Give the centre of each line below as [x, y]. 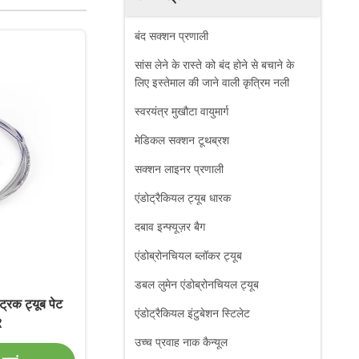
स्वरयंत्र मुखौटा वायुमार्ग [182, 111]
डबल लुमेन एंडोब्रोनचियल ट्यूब [197, 284]
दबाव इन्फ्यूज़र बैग [170, 227]
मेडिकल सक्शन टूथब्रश [182, 140]
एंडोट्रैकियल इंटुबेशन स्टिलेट [192, 313]
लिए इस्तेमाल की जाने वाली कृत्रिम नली [212, 83]
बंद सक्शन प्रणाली [171, 36]
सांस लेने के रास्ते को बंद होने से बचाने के [214, 65]
